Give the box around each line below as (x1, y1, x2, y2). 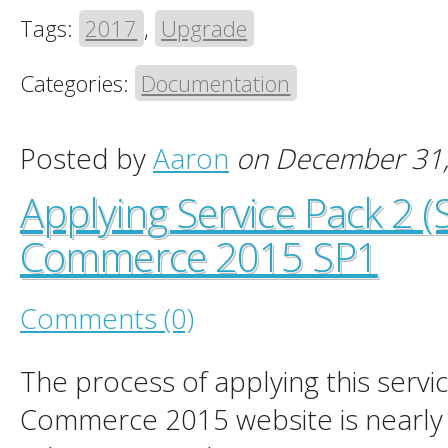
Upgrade (161, 13, 248, 44)
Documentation (141, 67, 291, 98)
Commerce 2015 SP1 (20, 228, 378, 284)
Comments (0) (20, 298, 194, 337)
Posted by (20, 138, 153, 177)
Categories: (20, 67, 135, 98)
